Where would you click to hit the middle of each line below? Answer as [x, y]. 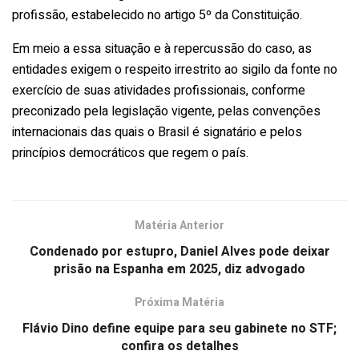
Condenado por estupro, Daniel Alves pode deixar [179, 251]
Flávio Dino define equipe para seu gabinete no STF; [179, 328]
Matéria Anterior [179, 225]
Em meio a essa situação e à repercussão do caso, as [162, 48]
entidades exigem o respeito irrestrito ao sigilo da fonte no [175, 69]
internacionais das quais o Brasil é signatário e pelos [157, 132]
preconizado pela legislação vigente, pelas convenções [166, 111]
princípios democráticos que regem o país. [130, 153]
